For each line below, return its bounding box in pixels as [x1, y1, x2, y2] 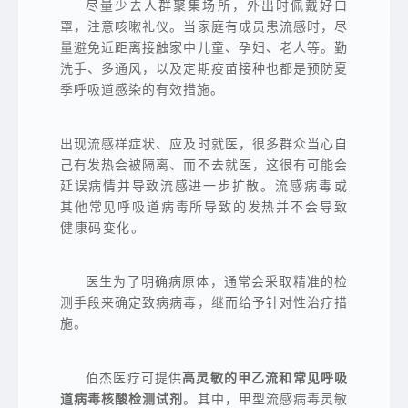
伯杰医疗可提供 [86, 370, 183, 386]
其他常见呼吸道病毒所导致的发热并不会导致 [60, 199, 348, 215]
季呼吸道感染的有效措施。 [60, 82, 224, 98]
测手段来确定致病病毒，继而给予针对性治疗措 [60, 295, 348, 311]
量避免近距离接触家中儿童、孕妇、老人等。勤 [60, 40, 348, 56]
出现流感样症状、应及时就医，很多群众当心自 [60, 136, 348, 152]
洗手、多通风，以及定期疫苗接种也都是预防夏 [60, 61, 348, 77]
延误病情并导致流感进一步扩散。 [60, 178, 275, 194]
